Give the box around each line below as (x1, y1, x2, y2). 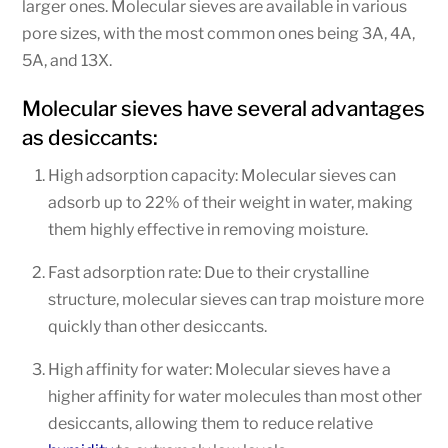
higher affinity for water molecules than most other (48, 386, 422, 406)
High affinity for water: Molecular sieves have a (48, 359, 391, 379)
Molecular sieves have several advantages (22, 95, 426, 121)
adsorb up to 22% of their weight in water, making (48, 192, 413, 212)
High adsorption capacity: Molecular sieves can (48, 165, 396, 185)
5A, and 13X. (22, 50, 113, 70)
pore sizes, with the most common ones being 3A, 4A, (22, 23, 416, 43)
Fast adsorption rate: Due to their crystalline (48, 262, 369, 282)
